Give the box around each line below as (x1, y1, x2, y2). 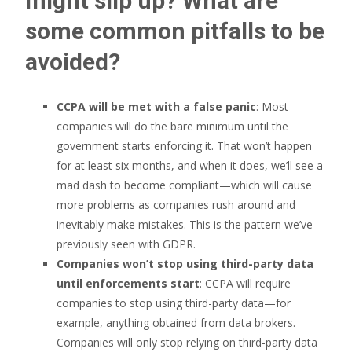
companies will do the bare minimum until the (57, 119, 288, 134)
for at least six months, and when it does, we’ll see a (57, 158, 323, 173)
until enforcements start (57, 276, 200, 291)
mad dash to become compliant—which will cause (57, 178, 312, 192)
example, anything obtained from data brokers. (57, 315, 295, 330)
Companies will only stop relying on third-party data (57, 335, 317, 350)
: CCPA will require (200, 276, 291, 291)
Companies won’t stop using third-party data (57, 256, 313, 271)
